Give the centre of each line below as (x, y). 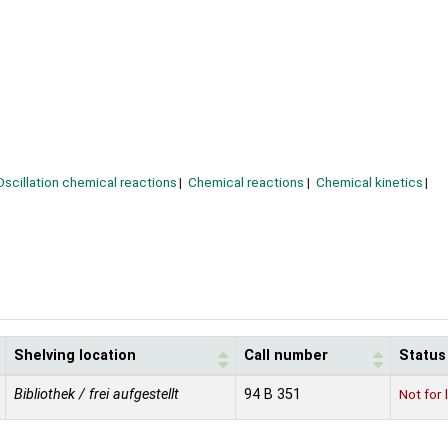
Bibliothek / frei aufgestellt (96, 394)
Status (422, 355)
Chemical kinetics (369, 182)
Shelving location (75, 355)
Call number (286, 355)
